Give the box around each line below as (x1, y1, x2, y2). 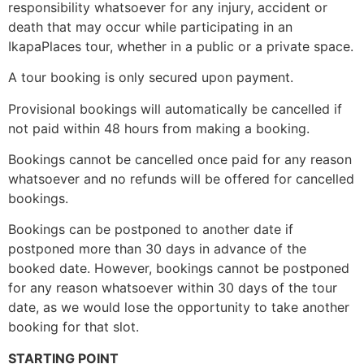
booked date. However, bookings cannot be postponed (8, 260, 349, 277)
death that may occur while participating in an (8, 18, 292, 35)
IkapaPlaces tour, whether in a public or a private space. (8, 37, 353, 54)
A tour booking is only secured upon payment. (8, 69, 293, 86)
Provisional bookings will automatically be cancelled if (8, 100, 342, 117)
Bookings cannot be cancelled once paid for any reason (8, 151, 352, 167)
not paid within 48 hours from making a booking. (8, 119, 310, 136)
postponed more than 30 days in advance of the (8, 240, 306, 258)
